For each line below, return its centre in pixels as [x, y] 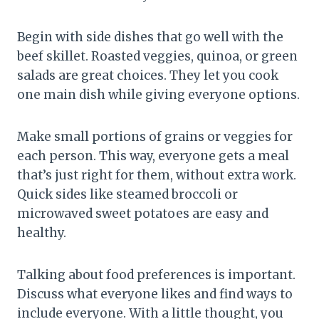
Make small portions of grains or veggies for [155, 136]
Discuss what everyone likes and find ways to [155, 294]
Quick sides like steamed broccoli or [127, 194]
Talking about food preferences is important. [156, 274]
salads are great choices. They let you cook [148, 75]
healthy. [42, 232]
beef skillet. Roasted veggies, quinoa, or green [157, 56]
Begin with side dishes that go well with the [150, 37]
